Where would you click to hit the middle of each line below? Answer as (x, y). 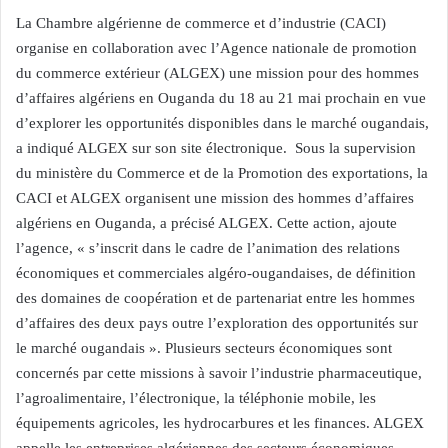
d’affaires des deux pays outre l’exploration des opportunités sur (217, 323)
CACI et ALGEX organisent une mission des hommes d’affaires (215, 198)
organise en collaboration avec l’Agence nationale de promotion (216, 48)
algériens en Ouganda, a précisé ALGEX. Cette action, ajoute (206, 223)
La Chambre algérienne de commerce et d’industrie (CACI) (201, 23)
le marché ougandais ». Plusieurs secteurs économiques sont (204, 348)
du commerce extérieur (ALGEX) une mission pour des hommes (217, 73)
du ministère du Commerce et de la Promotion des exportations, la (222, 173)
